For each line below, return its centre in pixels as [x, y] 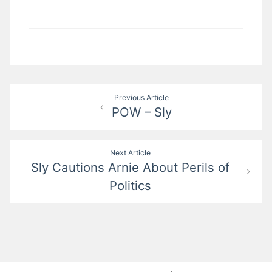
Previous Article [142, 98]
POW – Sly [141, 112]
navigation [47, 116]
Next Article [131, 153]
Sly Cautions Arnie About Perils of [131, 168]
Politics [131, 186]
